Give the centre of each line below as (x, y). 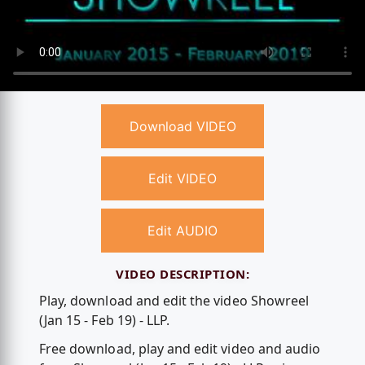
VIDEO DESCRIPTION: (182, 274)
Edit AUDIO (182, 231)
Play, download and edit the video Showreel (174, 300)
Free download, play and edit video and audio (180, 349)
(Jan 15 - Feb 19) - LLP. (104, 320)
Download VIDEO (182, 127)
